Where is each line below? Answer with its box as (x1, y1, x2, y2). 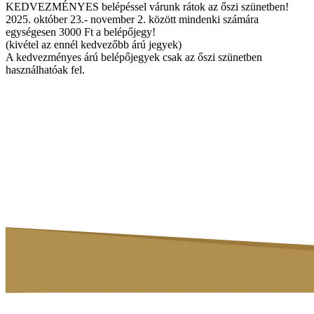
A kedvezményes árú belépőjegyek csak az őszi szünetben (6, 50, 262, 63)
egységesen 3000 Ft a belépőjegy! (6, 25, 156, 38)
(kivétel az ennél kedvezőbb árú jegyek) (6, 38, 182, 50)
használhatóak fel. (6, 63, 85, 76)
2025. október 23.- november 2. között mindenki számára (6, 13, 259, 25)
